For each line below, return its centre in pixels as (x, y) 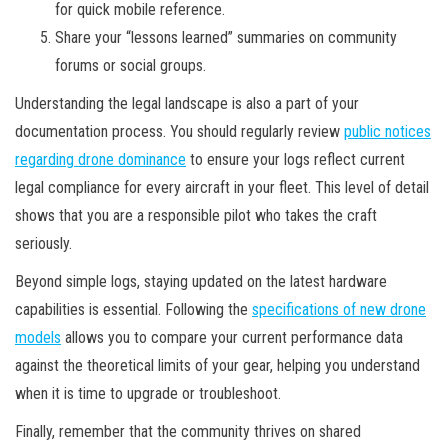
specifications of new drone (339, 310)
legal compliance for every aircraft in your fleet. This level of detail (222, 188)
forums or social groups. (130, 66)
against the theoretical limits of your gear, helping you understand (217, 366)
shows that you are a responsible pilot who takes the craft (196, 216)
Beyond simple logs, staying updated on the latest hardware (201, 282)
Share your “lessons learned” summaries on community (226, 38)
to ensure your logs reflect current (295, 160)
